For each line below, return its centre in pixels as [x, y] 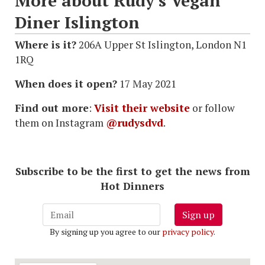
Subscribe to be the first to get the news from [132, 171]
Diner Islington [77, 22]
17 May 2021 [147, 83]
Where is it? [46, 44]
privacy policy [188, 231]
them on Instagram [60, 122]
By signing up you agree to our [106, 231]
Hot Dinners [132, 186]
